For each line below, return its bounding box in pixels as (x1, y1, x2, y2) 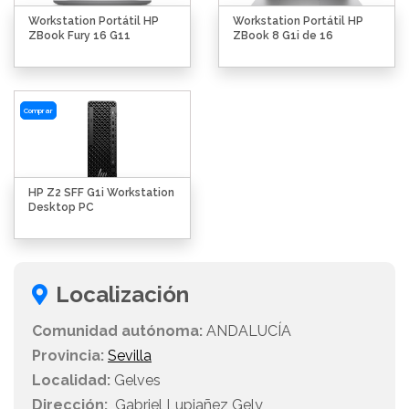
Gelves (110, 372, 161, 390)
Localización (56, 281, 189, 309)
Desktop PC (28, 201, 94, 215)
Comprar (24, 105, 53, 115)
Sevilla (108, 347, 152, 365)
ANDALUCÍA (203, 322, 291, 341)
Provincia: (32, 347, 104, 365)
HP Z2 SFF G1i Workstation (28, 186, 174, 200)
